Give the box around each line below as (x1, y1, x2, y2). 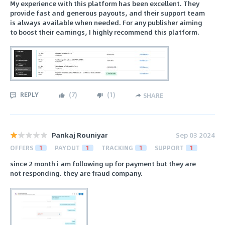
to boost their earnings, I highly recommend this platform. (10, 26, 199, 37)
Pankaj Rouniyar (52, 130, 108, 141)
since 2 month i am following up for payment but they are (10, 158, 196, 169)
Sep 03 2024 (176, 130, 215, 141)
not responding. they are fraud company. (10, 168, 143, 179)
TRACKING (101, 143, 133, 153)
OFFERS (10, 143, 33, 153)
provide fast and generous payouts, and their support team (10, 7, 205, 18)
